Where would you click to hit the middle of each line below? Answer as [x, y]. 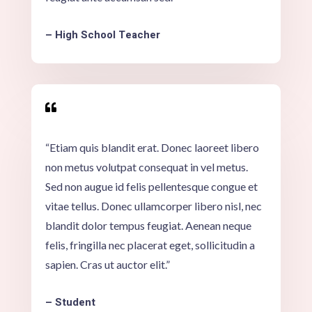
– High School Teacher [102, 34]
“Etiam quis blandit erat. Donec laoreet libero [152, 147]
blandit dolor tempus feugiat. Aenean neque [148, 225]
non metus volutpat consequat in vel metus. [146, 166]
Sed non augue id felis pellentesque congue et [151, 186]
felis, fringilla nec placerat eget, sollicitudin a [150, 244]
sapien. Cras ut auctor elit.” [107, 264]
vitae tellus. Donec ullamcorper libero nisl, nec [153, 205]
